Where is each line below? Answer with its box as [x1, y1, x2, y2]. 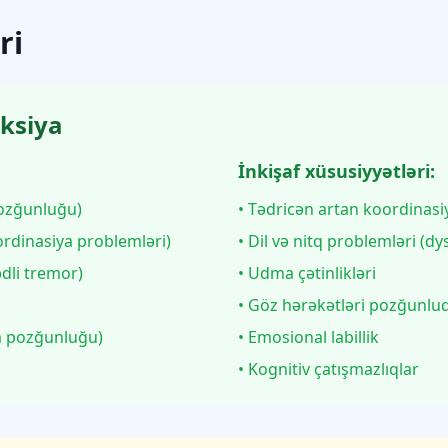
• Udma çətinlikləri [238, 262, 376, 284]
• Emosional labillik [238, 326, 379, 348]
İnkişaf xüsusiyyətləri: [238, 159, 435, 183]
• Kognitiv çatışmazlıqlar [238, 358, 419, 380]
